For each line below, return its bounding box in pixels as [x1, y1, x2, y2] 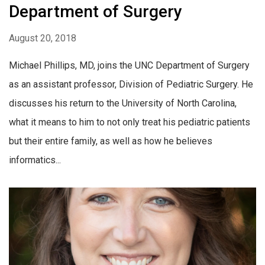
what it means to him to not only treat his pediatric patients [9, 117, 250, 128]
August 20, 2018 [9, 33, 76, 44]
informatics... [9, 154, 61, 166]
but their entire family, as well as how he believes [9, 135, 212, 147]
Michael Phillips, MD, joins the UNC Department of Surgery [9, 60, 250, 72]
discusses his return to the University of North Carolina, [9, 98, 237, 109]
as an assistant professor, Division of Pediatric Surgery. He [9, 79, 253, 91]
